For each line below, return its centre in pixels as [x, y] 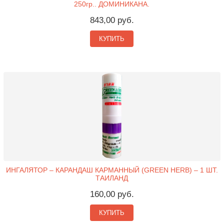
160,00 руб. [112, 194]
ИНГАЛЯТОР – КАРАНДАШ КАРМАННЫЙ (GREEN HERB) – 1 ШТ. [112, 170]
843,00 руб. [112, 20]
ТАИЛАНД [112, 178]
